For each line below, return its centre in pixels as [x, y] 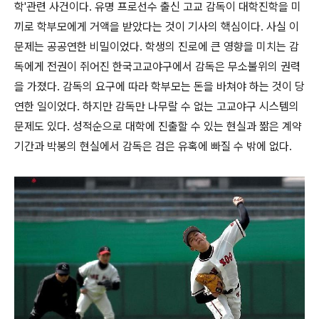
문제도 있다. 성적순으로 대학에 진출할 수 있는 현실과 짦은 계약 [158, 126]
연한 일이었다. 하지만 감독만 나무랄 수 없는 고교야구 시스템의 [157, 106]
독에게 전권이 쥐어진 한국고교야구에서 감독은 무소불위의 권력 [157, 67]
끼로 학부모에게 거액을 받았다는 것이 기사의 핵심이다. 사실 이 [157, 27]
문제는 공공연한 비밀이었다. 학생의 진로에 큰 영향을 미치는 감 [157, 47]
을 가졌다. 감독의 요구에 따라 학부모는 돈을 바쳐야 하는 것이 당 [159, 87]
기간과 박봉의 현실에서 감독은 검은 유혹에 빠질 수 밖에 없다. [155, 146]
